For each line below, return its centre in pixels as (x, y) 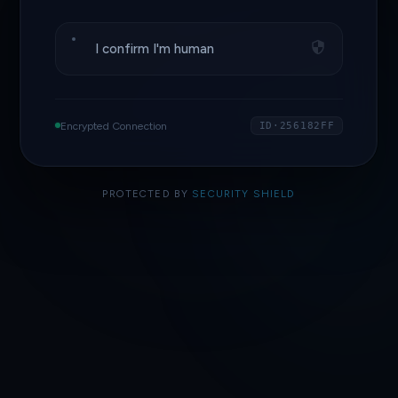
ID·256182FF (297, 125)
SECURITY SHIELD (244, 193)
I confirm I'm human (155, 49)
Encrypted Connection (113, 125)
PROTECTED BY (147, 193)
